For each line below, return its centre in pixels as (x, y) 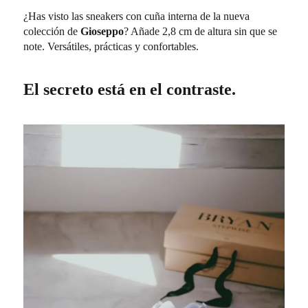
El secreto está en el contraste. (130, 89)
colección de (52, 31)
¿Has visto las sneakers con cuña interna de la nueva (137, 16)
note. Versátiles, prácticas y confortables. (111, 46)
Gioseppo (102, 31)
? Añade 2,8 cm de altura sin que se (201, 31)
